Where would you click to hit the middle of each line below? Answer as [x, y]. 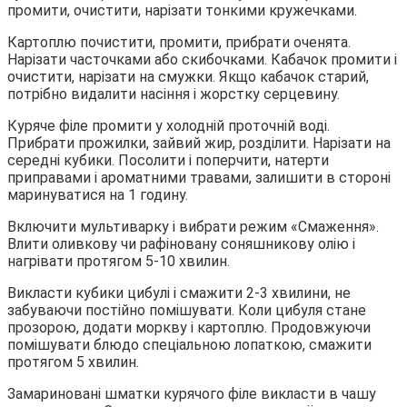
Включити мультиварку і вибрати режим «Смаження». [193, 226]
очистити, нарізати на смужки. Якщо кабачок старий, [188, 76]
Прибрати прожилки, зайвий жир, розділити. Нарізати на [199, 143]
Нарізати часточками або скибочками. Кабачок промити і [202, 59]
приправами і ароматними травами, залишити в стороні [199, 177]
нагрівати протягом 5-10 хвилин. [119, 261]
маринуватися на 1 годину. [98, 194]
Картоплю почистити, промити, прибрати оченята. [179, 42]
